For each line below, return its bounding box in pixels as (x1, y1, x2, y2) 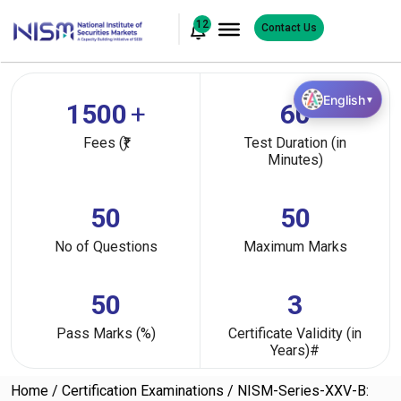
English (323, 91, 365, 107)
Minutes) (267, 151, 323, 168)
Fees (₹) (83, 134, 128, 151)
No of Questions (54, 238, 158, 255)
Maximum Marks (243, 238, 347, 255)
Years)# (270, 342, 320, 359)
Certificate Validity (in (228, 325, 362, 342)
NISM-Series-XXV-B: (237, 382, 369, 399)
